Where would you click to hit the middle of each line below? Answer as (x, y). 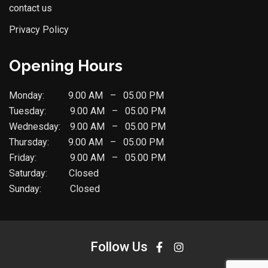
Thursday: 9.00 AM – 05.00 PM (86, 142)
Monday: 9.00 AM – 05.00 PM (86, 95)
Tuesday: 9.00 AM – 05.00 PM (87, 111)
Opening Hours (66, 66)
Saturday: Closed (54, 173)
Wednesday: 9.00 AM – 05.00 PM (87, 126)
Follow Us (119, 246)
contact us (31, 8)
